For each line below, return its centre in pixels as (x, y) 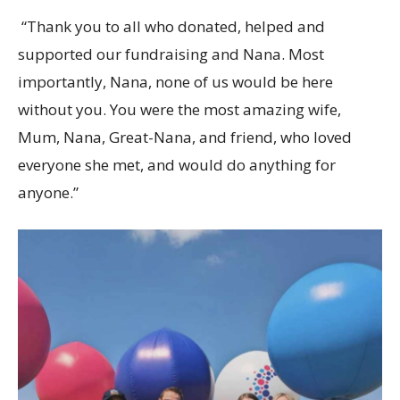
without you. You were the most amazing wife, (179, 110)
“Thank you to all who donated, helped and (173, 27)
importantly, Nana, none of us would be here (175, 82)
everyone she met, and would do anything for (177, 165)
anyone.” (48, 193)
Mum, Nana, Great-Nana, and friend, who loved (185, 137)
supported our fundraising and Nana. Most (171, 54)
